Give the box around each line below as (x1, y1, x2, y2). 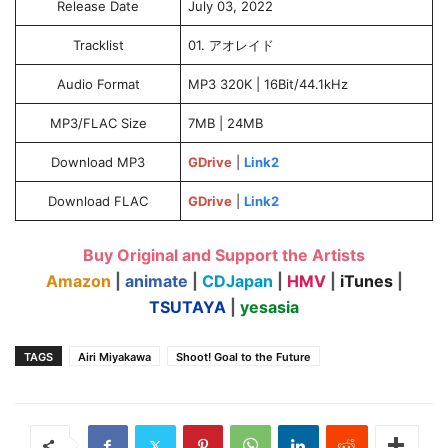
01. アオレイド (187, 37, 274, 53)
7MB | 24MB (187, 115, 263, 131)
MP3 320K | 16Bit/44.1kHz (187, 76, 348, 92)
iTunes (339, 271, 393, 291)
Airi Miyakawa (78, 350, 151, 364)
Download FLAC (48, 193, 148, 209)
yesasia (240, 297, 299, 317)
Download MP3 (51, 154, 145, 170)
